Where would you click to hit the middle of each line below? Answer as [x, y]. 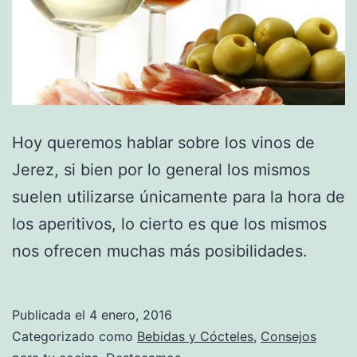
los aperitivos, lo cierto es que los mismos [169, 224]
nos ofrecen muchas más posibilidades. [160, 251]
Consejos [288, 336]
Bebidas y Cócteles [195, 336]
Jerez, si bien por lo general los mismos [161, 169]
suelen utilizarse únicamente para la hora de [178, 196]
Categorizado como [75, 336]
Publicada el [51, 314]
